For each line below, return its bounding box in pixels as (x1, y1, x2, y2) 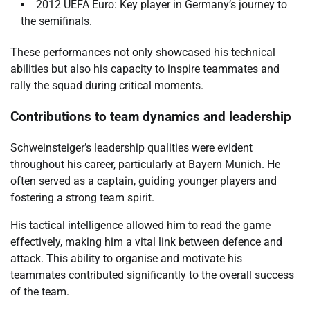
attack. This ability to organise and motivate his (10, 251, 242, 265)
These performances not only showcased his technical (10, 46, 275, 60)
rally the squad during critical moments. (10, 79, 203, 93)
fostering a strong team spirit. (10, 190, 154, 204)
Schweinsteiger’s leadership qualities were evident (10, 140, 253, 154)
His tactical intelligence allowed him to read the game (10, 218, 271, 232)
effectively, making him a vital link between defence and (10, 235, 282, 248)
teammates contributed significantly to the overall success (10, 268, 294, 282)
